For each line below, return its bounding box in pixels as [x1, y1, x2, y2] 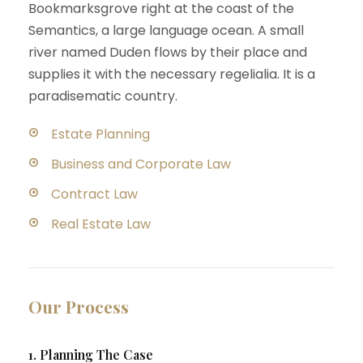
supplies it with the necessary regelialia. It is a [28, 65, 315, 83]
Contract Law [51, 185, 138, 203]
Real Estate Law [51, 215, 151, 233]
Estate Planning [51, 125, 150, 143]
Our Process [28, 295, 129, 318]
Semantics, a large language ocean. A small [28, 21, 304, 40]
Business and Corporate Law [51, 155, 231, 173]
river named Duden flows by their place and [28, 43, 307, 62]
